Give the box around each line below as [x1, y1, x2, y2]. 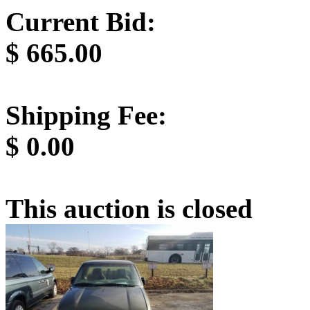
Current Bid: [6, 6, 156, 37]
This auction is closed [6, 193, 253, 224]
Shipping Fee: [6, 100, 167, 130]
